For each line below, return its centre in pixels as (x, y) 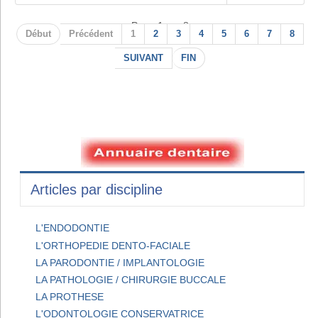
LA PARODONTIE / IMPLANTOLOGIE (120, 262)
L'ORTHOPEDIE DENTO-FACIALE (113, 245)
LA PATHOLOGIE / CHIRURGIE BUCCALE (131, 279)
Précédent (91, 34)
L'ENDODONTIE (73, 228)
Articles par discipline (97, 190)
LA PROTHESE (70, 297)
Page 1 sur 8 (160, 26)
